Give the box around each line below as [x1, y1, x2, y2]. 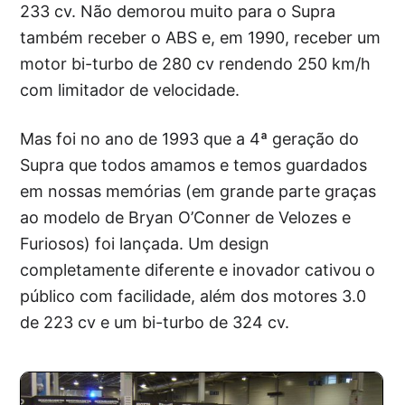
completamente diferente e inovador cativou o [20, 260, 376, 280]
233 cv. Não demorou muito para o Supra [20, 2, 336, 22]
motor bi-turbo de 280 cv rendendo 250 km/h [20, 54, 372, 74]
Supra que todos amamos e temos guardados [20, 155, 368, 175]
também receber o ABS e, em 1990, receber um [20, 28, 381, 48]
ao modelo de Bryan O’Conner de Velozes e [20, 208, 352, 228]
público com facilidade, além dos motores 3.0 [20, 287, 367, 306]
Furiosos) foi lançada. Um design [20, 234, 270, 254]
